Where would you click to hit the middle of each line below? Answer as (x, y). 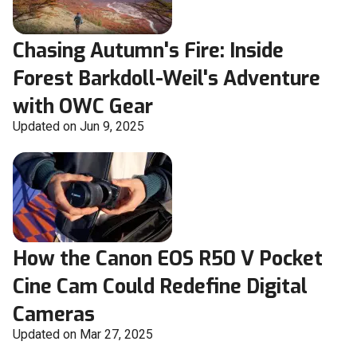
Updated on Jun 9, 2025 (78, 127)
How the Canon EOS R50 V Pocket (168, 259)
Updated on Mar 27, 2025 (83, 335)
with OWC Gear (83, 107)
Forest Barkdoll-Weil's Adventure (167, 79)
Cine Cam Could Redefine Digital (160, 287)
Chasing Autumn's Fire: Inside (148, 51)
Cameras (54, 315)
